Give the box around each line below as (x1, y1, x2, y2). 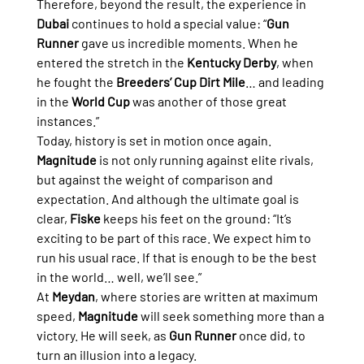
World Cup (71, 93, 130, 110)
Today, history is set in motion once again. (36, 132, 274, 149)
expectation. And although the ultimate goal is (36, 191, 301, 207)
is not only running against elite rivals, (96, 152, 316, 168)
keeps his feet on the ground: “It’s (100, 210, 294, 227)
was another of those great (129, 93, 289, 110)
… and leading (245, 74, 327, 90)
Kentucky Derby (186, 54, 276, 71)
